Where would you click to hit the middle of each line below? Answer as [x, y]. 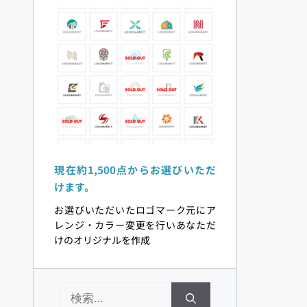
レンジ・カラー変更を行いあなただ [135, 225]
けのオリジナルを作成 [103, 240]
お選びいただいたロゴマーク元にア [135, 210]
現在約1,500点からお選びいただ [135, 170]
